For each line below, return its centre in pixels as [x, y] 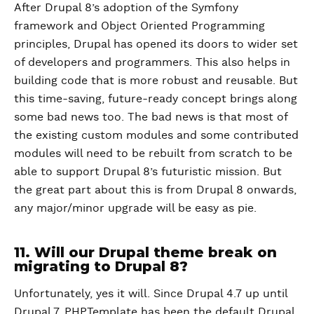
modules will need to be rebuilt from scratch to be [153, 153]
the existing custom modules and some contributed [156, 135]
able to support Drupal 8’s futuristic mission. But [148, 171]
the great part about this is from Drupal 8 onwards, [155, 190]
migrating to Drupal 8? [101, 266]
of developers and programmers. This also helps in [152, 62]
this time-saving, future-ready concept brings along [156, 98]
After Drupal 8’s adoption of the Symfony [126, 7]
